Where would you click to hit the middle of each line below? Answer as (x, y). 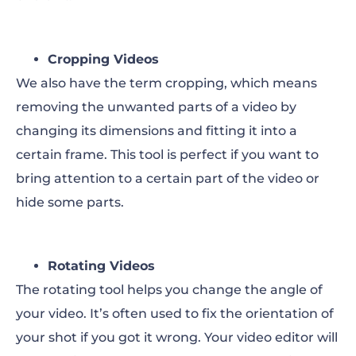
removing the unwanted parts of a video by (156, 106)
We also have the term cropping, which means (166, 83)
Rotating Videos (101, 265)
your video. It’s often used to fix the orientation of (175, 313)
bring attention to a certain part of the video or (168, 178)
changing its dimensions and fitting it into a (157, 130)
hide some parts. (70, 202)
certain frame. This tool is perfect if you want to (167, 154)
